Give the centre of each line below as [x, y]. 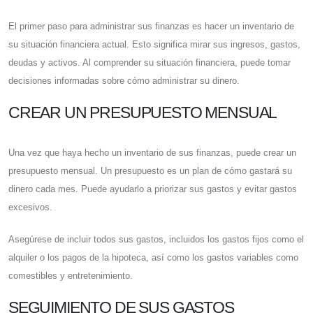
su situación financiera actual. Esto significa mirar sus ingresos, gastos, [154, 45]
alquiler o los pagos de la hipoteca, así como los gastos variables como [153, 258]
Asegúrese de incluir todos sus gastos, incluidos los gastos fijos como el [156, 240]
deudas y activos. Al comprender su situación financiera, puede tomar [150, 63]
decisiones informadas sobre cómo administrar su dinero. [124, 81]
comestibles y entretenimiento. [71, 276]
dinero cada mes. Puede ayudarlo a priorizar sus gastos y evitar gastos [153, 189]
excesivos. [30, 208]
